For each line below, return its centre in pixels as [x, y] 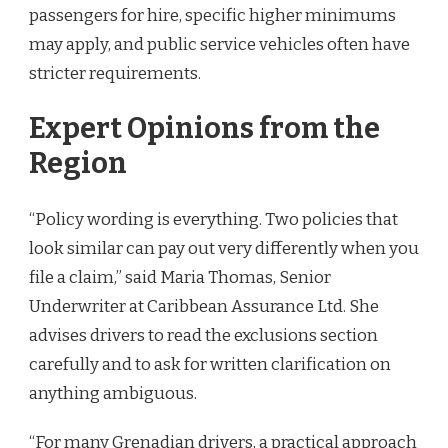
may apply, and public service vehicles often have [219, 44]
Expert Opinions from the [204, 129]
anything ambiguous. [113, 393]
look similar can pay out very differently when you [224, 248]
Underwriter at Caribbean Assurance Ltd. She [204, 306]
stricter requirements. [115, 73]
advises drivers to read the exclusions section [203, 335]
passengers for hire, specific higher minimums [212, 15]
